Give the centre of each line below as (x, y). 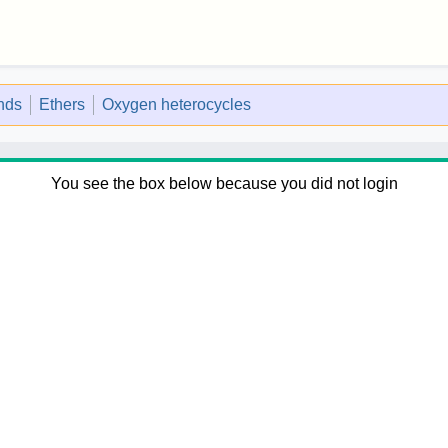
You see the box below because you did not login (224, 183)
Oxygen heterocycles (176, 104)
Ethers (62, 104)
